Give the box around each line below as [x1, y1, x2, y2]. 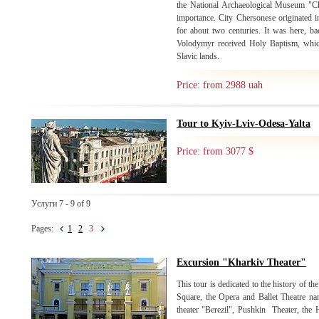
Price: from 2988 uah [177, 80, 263, 90]
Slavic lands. [177, 51, 219, 61]
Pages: [31, 224, 60, 234]
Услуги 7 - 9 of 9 [31, 199, 90, 209]
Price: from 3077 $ [177, 146, 253, 157]
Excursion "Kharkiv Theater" [177, 257, 306, 268]
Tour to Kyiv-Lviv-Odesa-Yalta [177, 118, 310, 129]
